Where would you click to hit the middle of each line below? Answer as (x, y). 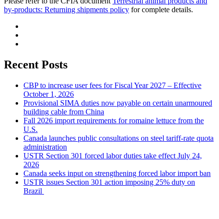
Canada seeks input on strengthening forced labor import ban (117, 174)
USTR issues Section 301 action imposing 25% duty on (109, 182)
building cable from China (64, 112)
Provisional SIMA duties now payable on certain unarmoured (118, 103)
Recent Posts (36, 65)
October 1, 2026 (49, 94)
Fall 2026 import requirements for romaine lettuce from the (114, 121)
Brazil (34, 191)
